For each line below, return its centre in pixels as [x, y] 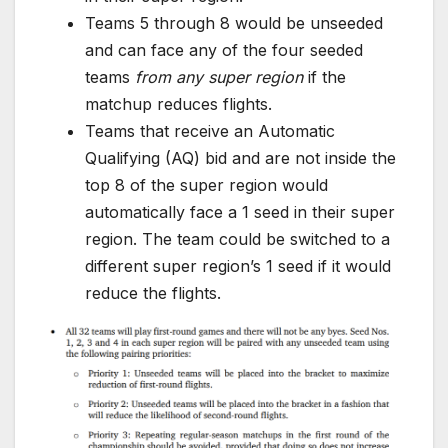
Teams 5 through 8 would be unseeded [234, 22]
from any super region [219, 76]
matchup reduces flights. [178, 103]
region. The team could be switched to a [237, 238]
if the [324, 76]
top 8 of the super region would [206, 184]
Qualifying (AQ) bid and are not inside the [240, 157]
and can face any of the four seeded [224, 49]
